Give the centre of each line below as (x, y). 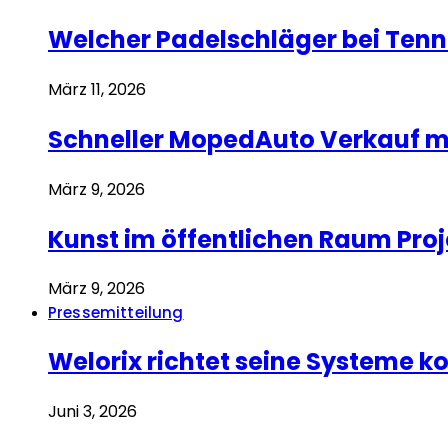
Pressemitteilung (116, 313)
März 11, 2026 (97, 89)
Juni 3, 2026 (92, 412)
